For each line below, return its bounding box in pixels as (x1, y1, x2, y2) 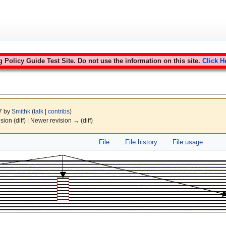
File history (125, 138, 157, 146)
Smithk (11, 107, 30, 115)
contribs (47, 107, 70, 115)
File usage (173, 138, 203, 146)
